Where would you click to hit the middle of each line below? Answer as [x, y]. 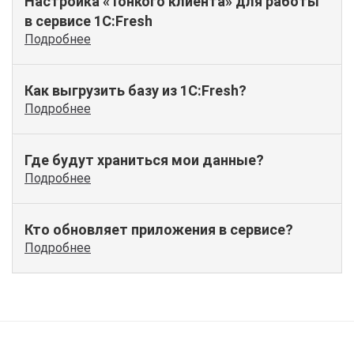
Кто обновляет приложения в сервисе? [159, 230]
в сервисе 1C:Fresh [88, 21]
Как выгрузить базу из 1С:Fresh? [136, 91]
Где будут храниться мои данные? [144, 160]
